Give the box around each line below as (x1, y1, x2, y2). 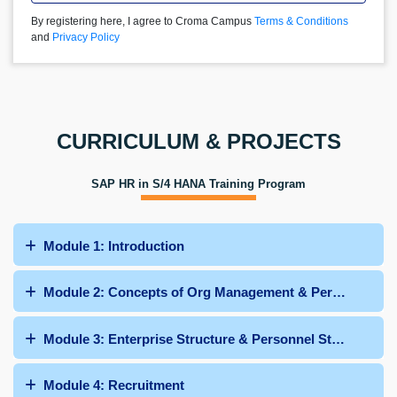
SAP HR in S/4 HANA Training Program (91, 177, 306, 191)
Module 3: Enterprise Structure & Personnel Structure (43, 331, 377, 346)
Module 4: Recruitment (43, 378, 184, 393)
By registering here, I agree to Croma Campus (31, 15, 254, 27)
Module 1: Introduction (43, 237, 184, 253)
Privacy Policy (52, 31, 120, 43)
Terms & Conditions (254, 15, 348, 27)
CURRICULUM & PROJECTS (56, 129, 341, 153)
